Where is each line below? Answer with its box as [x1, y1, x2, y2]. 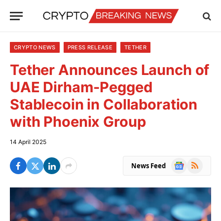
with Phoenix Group [10, 113, 146, 130]
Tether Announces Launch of [10, 61, 210, 78]
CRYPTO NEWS [14, 44, 56, 51]
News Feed [131, 161, 166, 170]
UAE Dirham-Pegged [10, 78, 152, 96]
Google [171, 158, 198, 169]
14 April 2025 [10, 138, 46, 146]
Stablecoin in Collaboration [10, 96, 198, 113]
